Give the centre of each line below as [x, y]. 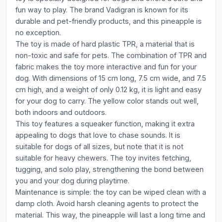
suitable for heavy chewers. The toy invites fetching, [103, 158]
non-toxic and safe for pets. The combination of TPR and [111, 55]
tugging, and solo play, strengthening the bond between [110, 169]
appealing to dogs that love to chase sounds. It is [98, 135]
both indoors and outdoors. [61, 112]
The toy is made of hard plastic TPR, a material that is [105, 44]
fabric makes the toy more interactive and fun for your [106, 67]
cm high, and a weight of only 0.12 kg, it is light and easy [109, 89]
